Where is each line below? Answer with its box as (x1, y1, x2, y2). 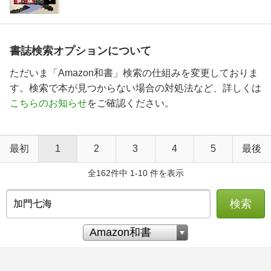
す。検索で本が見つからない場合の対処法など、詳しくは (10, 82, 261, 93)
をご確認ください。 (87, 97, 174, 108)
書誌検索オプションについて (10, 44, 151, 57)
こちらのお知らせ (10, 97, 87, 108)
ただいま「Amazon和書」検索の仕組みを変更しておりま (10, 67, 258, 78)
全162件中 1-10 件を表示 (87, 168, 184, 178)
